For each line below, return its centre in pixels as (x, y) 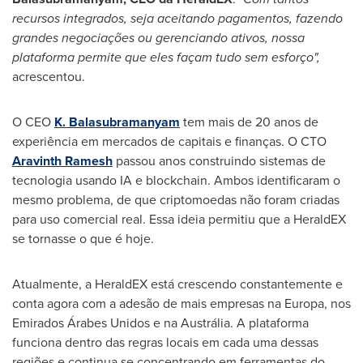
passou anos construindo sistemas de (219, 160)
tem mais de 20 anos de (249, 122)
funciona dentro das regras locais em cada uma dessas (165, 342)
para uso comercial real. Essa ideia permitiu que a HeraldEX (179, 219)
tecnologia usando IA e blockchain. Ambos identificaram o (176, 180)
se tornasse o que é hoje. (83, 238)
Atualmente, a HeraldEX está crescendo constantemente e (177, 284)
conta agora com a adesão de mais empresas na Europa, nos (181, 303)
